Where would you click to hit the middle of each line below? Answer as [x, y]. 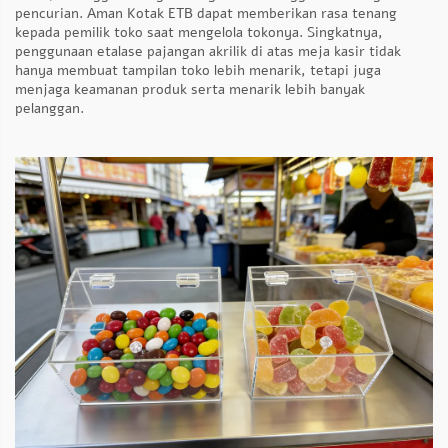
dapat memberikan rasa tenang [297, 13]
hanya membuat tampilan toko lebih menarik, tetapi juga [198, 70]
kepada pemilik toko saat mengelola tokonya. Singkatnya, [199, 32]
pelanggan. [49, 108]
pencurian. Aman [71, 13]
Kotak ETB [162, 13]
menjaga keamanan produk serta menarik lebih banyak [190, 89]
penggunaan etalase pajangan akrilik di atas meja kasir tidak [208, 51]
